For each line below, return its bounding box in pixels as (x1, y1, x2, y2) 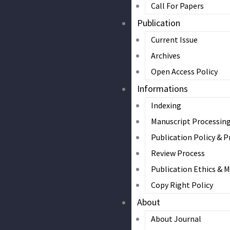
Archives (150, 50, 180, 61)
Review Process (150, 147, 205, 158)
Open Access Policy (150, 66, 218, 76)
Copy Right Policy (150, 179, 213, 190)
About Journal (150, 213, 201, 224)
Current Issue (150, 34, 198, 45)
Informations (137, 82, 188, 94)
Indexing (150, 100, 181, 110)
